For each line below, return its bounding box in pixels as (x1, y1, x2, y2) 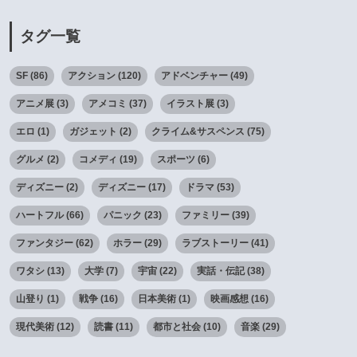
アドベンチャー (161, 69, 228, 81)
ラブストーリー (182, 237, 249, 249)
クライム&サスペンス (151, 125, 245, 137)
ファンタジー (16, 237, 73, 249)
